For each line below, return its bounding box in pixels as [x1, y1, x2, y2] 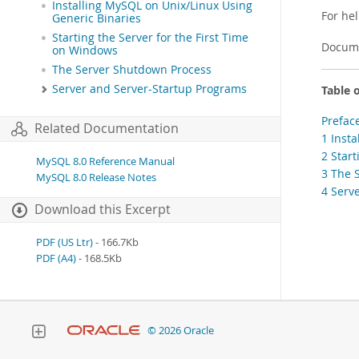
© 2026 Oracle [147, 324, 214, 337]
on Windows [52, 43, 118, 58]
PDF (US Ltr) [36, 236, 93, 249]
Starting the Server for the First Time [52, 30, 248, 45]
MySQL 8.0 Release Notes [36, 171, 156, 184]
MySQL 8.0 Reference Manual [36, 155, 175, 168]
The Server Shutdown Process [52, 63, 212, 77]
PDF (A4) [36, 252, 76, 265]
